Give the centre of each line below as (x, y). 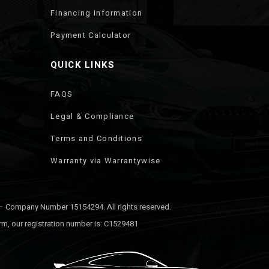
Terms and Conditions (96, 138)
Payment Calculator (91, 35)
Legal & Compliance (92, 116)
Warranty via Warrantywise (105, 161)
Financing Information (96, 13)
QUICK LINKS (83, 65)
